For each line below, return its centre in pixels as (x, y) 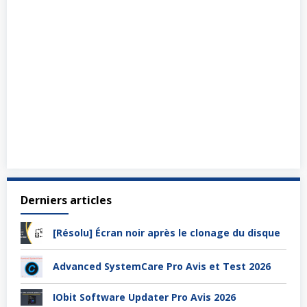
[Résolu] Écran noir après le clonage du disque (167, 232)
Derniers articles (66, 200)
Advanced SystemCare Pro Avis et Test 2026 (162, 266)
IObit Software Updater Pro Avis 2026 (144, 297)
